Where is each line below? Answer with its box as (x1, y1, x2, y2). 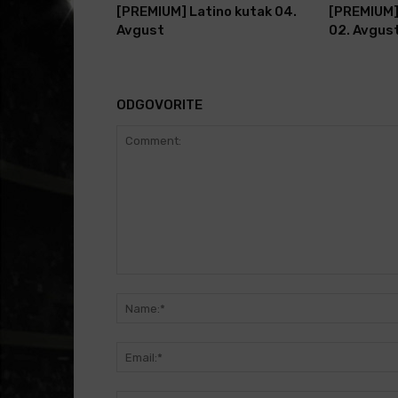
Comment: (115, 275, 175, 291)
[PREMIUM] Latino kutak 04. (115, 4, 297, 20)
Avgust (115, 22, 164, 39)
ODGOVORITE (115, 97, 203, 114)
